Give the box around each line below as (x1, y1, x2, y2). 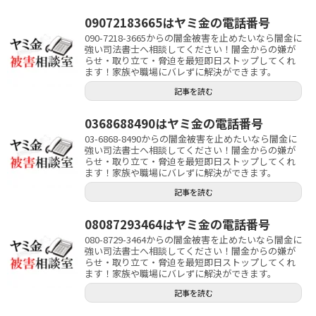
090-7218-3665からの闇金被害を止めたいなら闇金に (85, 30, 302, 44)
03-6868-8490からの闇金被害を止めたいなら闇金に (85, 131, 297, 145)
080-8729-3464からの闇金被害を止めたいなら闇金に (85, 232, 302, 246)
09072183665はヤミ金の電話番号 (85, 13, 270, 31)
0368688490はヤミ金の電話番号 (85, 114, 263, 132)
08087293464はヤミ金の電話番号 (85, 214, 270, 233)
